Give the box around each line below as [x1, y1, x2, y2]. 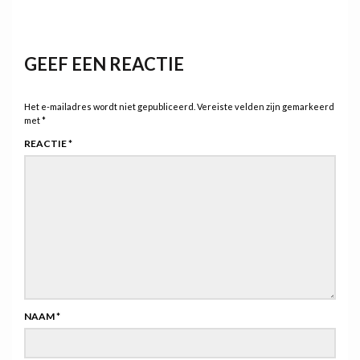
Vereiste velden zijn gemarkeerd [197, 101, 334, 112]
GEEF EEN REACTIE [24, 53, 184, 76]
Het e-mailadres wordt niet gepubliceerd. [24, 101, 195, 112]
